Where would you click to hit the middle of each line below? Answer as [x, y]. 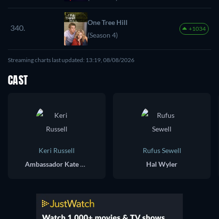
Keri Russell [57, 150]
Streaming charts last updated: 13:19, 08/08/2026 [71, 60]
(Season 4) [103, 35]
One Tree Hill [108, 22]
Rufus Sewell [162, 150]
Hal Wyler [162, 164]
